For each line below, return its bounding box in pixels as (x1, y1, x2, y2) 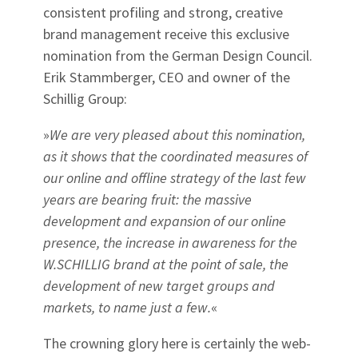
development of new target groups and (43, 276, 275, 296)
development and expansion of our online (43, 212, 286, 231)
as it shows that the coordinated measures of (43, 147, 308, 166)
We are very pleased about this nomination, (50, 125, 305, 145)
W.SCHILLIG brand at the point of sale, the (43, 255, 288, 274)
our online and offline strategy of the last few (43, 169, 306, 188)
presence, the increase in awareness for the (43, 233, 297, 253)
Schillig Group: (43, 89, 127, 109)
